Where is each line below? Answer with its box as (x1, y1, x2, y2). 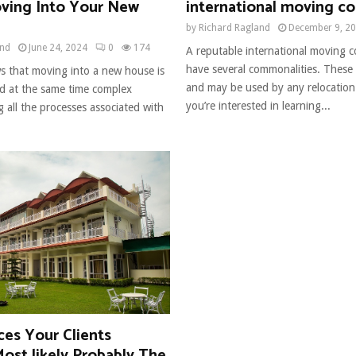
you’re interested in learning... (186, 99, 331, 112)
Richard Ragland (199, 21, 270, 33)
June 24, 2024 (29, 41, 87, 53)
